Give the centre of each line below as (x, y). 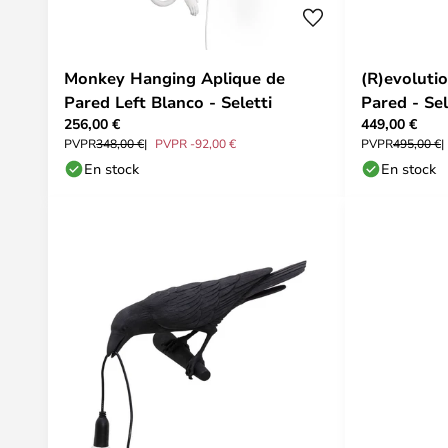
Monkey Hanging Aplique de (174, 78)
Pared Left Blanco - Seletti (168, 102)
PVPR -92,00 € (195, 143)
